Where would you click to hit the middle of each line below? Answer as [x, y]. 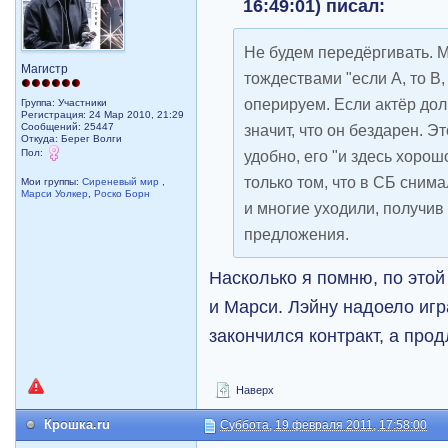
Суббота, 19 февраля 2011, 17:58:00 [324, 425]
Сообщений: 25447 [68, 126]
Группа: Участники [64, 102]
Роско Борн [122, 193]
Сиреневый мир [122, 181]
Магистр [45, 69]
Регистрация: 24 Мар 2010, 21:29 [103, 114]
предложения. [297, 234]
